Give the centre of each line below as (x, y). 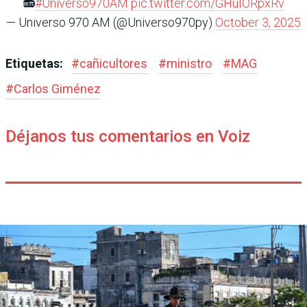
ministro (189, 63)
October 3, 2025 (258, 22)
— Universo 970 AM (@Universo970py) (111, 22)
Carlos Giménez (57, 88)
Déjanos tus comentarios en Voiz (128, 136)
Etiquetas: (36, 63)
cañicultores (113, 63)
